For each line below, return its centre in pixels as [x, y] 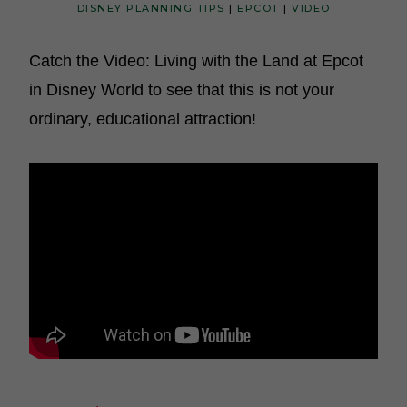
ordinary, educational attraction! [143, 119]
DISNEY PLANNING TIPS [151, 8]
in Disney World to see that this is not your [182, 90]
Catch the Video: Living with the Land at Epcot [196, 61]
